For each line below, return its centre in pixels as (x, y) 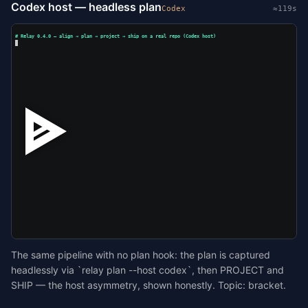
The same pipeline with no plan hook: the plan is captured (141, 254)
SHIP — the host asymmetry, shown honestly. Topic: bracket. (148, 285)
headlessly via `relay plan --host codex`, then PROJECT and (147, 269)
